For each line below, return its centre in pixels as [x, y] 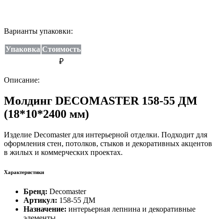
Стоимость [61, 49]
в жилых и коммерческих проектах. [63, 153]
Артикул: [40, 200]
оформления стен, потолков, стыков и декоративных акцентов [108, 144]
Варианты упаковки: [38, 31]
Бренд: [35, 192]
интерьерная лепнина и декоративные [131, 209]
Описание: [22, 80]
